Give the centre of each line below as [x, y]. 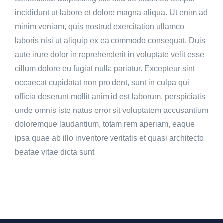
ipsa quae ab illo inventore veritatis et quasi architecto [109, 138]
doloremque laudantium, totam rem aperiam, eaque [105, 124]
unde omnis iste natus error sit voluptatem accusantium [111, 110]
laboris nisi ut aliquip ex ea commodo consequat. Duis [110, 41]
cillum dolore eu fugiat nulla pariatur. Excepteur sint [105, 68]
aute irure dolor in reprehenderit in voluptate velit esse [110, 55]
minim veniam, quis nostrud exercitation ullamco [100, 27]
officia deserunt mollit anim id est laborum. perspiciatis [110, 96]
